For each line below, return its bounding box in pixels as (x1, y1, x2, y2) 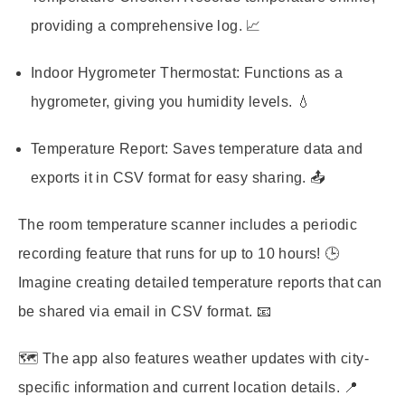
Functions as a (240, 65, 344, 80)
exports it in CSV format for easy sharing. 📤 (31, 170, 325, 185)
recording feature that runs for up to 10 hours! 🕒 (18, 246, 340, 261)
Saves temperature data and (168, 141, 363, 156)
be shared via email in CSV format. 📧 (18, 304, 272, 319)
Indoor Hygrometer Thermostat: (31, 65, 240, 80)
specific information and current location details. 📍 (18, 380, 359, 395)
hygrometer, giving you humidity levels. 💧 (31, 94, 312, 109)
